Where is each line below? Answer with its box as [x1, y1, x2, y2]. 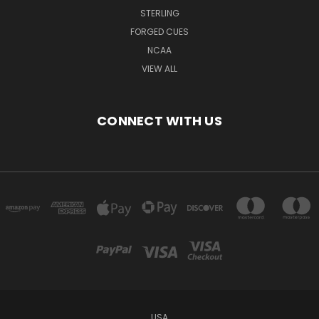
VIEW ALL [142, 62, 177, 75]
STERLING [140, 6, 179, 19]
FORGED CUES [130, 25, 189, 38]
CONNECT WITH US [97, 111, 222, 130]
